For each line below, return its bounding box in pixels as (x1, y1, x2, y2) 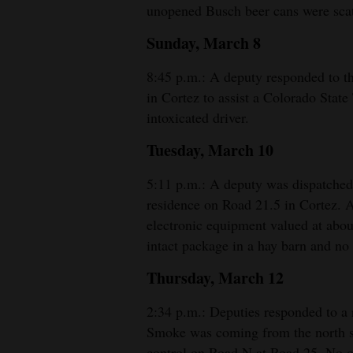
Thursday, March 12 (147, 266, 284, 290)
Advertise (13, 200, 64, 218)
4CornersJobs (13, 17, 88, 35)
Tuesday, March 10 (147, 139, 273, 162)
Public (13, 143, 47, 162)
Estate (13, 74, 46, 92)
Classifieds (13, 109, 69, 127)
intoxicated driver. (147, 108, 249, 128)
